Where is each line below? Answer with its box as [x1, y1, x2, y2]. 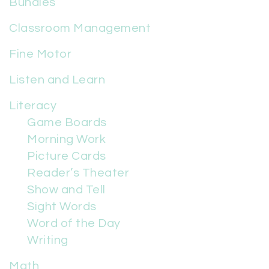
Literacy [9, 100, 56, 112]
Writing [27, 234, 68, 247]
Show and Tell [27, 184, 106, 196]
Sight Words [27, 201, 97, 213]
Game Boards [27, 116, 107, 129]
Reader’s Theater [27, 167, 129, 180]
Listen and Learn [9, 74, 105, 86]
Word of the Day [27, 217, 121, 230]
